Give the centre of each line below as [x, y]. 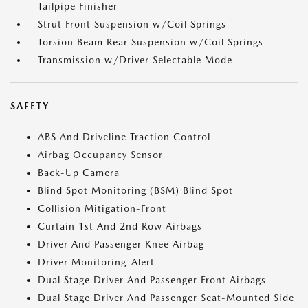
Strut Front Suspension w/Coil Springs [132, 24]
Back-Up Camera [79, 173]
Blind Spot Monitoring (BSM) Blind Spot [135, 190]
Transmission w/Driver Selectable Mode [135, 60]
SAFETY [30, 106]
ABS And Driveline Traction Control [124, 137]
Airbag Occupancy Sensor [100, 155]
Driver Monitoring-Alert [96, 262]
